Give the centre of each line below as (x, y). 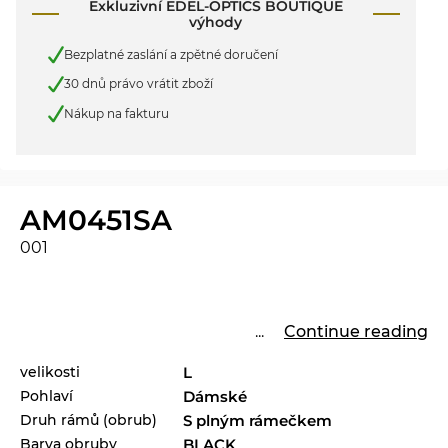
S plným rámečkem (258, 420)
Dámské (215, 396)
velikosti (50, 371)
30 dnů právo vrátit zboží (138, 84)
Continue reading (356, 331)
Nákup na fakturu (116, 113)
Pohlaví (46, 395)
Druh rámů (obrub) (88, 419)
